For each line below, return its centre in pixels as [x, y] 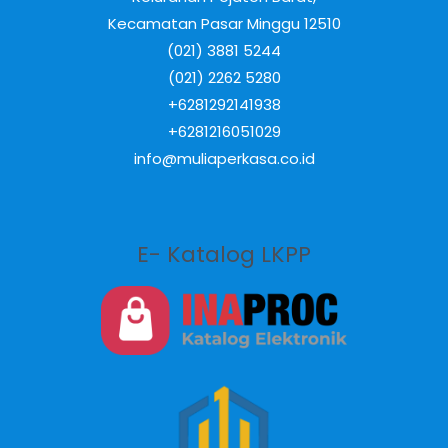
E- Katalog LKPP [224, 254]
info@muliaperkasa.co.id [224, 158]
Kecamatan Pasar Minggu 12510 [224, 23]
